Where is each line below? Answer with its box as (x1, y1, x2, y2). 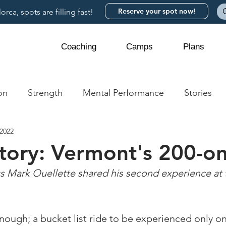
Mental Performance (83, 87, 164, 98)
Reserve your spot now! (118, 7, 195, 16)
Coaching (61, 42, 96, 51)
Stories (184, 87, 212, 98)
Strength (28, 87, 63, 98)
